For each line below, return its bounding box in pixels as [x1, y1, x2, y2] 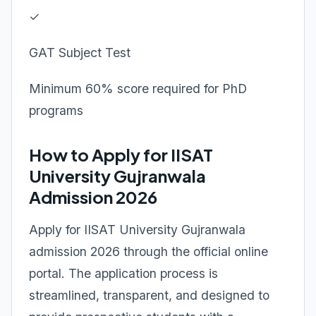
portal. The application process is [29, 266, 218, 281]
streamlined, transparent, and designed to [29, 288, 269, 303]
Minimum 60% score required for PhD [29, 81, 247, 96]
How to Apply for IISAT [29, 144, 213, 165]
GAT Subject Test [29, 45, 130, 60]
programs [29, 103, 83, 118]
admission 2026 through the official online [29, 244, 268, 259]
